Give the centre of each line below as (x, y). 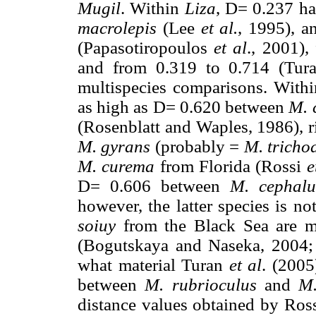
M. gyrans (114, 146)
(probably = (197, 146)
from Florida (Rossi (231, 166)
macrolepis (117, 28)
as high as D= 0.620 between (183, 107)
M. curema (116, 166)
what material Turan (153, 265)
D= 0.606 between (154, 186)
